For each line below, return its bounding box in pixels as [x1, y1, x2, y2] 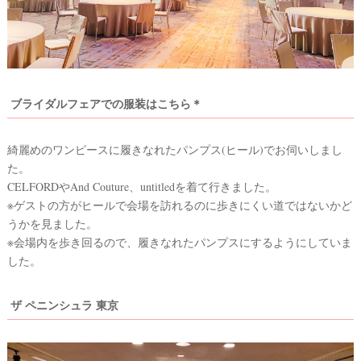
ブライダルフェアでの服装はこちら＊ [10, 94, 202, 112]
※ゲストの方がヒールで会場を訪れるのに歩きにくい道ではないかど [7, 197, 352, 214]
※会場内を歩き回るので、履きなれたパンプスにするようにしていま [7, 234, 352, 251]
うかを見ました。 [7, 216, 98, 232]
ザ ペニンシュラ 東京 [10, 297, 118, 314]
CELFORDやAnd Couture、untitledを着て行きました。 [7, 179, 276, 195]
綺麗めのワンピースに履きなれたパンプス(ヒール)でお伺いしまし [7, 142, 342, 158]
